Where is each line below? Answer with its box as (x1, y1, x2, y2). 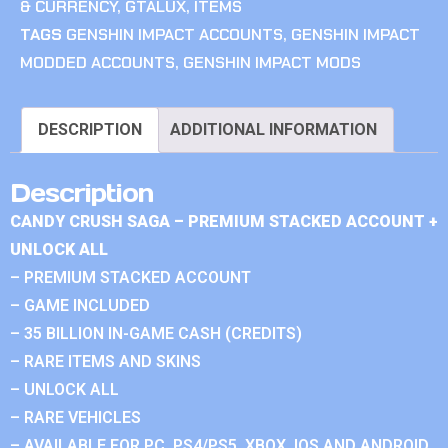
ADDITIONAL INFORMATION (170, 120, 377, 140)
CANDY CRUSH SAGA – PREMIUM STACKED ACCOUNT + (10, 212, 438, 232)
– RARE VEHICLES (10, 408, 141, 428)
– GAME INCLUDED (10, 296, 150, 316)
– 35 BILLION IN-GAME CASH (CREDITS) (10, 324, 302, 344)
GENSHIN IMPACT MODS (183, 52, 361, 74)
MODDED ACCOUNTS (20, 52, 175, 74)
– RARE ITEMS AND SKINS (10, 352, 201, 372)
